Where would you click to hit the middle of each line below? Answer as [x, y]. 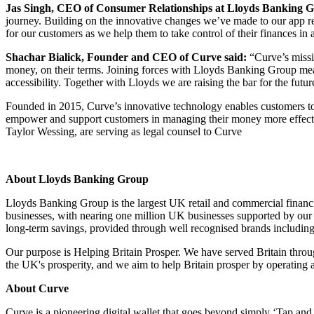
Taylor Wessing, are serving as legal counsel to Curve [124, 131]
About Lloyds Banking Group [77, 179]
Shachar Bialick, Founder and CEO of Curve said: [126, 57]
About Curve [37, 288]
